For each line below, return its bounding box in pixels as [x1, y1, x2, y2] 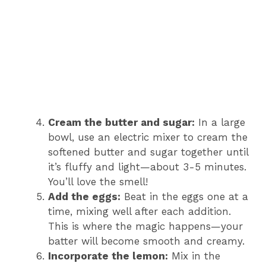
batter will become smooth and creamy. [48, 235, 245, 248]
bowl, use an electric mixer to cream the [48, 131, 248, 144]
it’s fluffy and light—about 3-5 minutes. [48, 161, 246, 173]
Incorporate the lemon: [48, 250, 168, 262]
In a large [195, 116, 245, 129]
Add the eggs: [48, 191, 121, 203]
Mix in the [168, 250, 220, 262]
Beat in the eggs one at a [121, 191, 248, 203]
